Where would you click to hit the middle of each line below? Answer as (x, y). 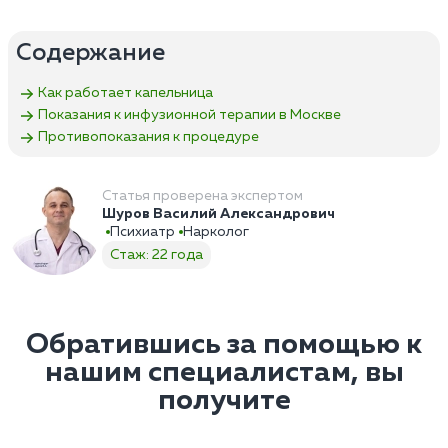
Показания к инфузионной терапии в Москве (189, 115)
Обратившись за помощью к (224, 344)
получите (224, 400)
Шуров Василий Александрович (218, 213)
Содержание (90, 52)
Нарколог (216, 231)
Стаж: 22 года (156, 254)
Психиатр (142, 231)
